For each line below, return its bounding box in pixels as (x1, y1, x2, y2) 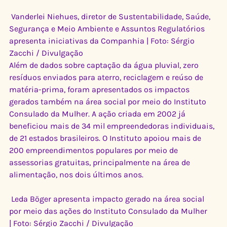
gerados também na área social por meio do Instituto (9, 97, 208, 106)
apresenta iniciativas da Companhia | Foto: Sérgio (9, 36, 197, 46)
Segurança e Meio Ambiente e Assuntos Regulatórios (9, 24, 207, 33)
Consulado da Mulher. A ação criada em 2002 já (9, 109, 187, 119)
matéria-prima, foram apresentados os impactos (9, 85, 192, 94)
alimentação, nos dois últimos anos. (9, 170, 143, 179)
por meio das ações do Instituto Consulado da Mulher (9, 206, 209, 216)
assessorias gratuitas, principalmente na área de (9, 158, 192, 167)
